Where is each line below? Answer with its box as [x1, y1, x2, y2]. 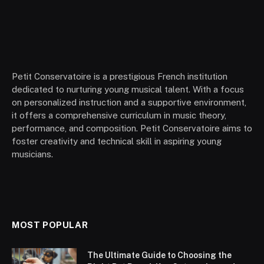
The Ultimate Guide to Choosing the [87, 250, 232, 260]
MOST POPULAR [12, 220, 88, 230]
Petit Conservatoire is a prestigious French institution [12, 71, 227, 82]
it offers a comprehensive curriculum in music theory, [12, 110, 226, 121]
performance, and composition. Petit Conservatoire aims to [12, 123, 252, 134]
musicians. [12, 149, 53, 160]
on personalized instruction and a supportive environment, [12, 97, 246, 108]
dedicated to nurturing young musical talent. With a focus [12, 84, 244, 95]
